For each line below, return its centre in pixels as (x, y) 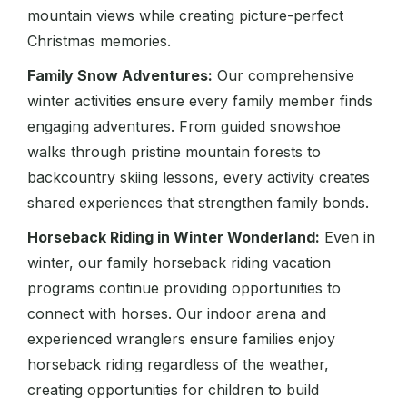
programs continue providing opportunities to (184, 288)
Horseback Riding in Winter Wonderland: (174, 238)
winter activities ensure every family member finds (200, 101)
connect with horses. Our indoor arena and (177, 314)
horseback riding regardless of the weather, (178, 365)
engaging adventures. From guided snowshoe (184, 127)
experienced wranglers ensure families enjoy (181, 339)
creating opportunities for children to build (173, 390)
